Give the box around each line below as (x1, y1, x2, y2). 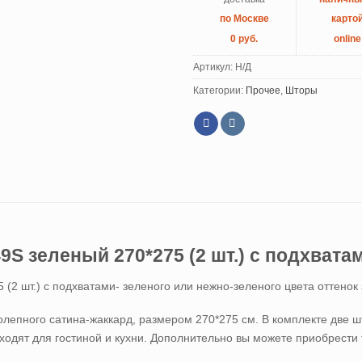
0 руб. (230, 32, 259, 44)
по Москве (219, 13, 269, 25)
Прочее (246, 86, 280, 96)
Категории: (193, 86, 246, 96)
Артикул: (193, 62, 235, 73)
